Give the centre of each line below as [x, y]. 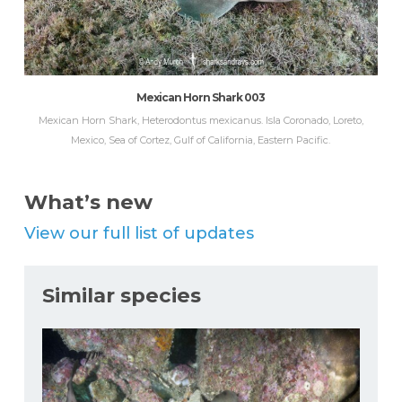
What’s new [88, 201]
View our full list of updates [139, 233]
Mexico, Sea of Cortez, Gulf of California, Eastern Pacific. [201, 140]
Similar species [121, 296]
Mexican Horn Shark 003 [201, 97]
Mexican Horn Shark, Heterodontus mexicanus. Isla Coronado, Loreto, [201, 120]
